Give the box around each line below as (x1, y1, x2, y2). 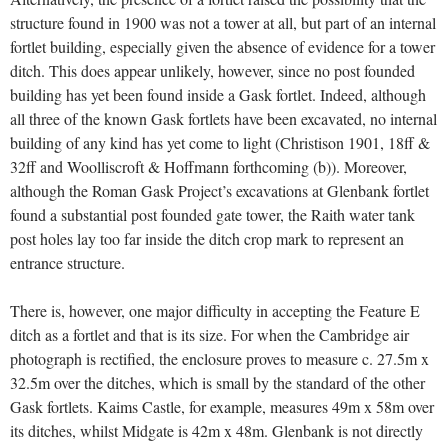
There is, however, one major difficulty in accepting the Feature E (10, 300, 420, 322)
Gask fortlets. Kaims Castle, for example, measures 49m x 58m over (10, 396, 434, 418)
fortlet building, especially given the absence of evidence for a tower (10, 36, 435, 58)
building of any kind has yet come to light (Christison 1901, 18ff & (10, 132, 430, 154)
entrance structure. (10, 252, 125, 274)
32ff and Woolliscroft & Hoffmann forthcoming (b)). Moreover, (10, 156, 407, 178)
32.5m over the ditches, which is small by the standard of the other (10, 372, 425, 394)
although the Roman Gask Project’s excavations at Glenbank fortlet (10, 180, 429, 202)
